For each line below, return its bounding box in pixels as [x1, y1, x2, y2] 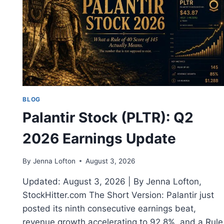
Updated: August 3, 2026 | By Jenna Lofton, [22, 176, 202, 186]
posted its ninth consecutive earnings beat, [22, 203, 196, 213]
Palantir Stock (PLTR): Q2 [22, 109, 194, 126]
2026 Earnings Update [22, 130, 176, 147]
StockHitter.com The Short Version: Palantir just [22, 189, 214, 200]
